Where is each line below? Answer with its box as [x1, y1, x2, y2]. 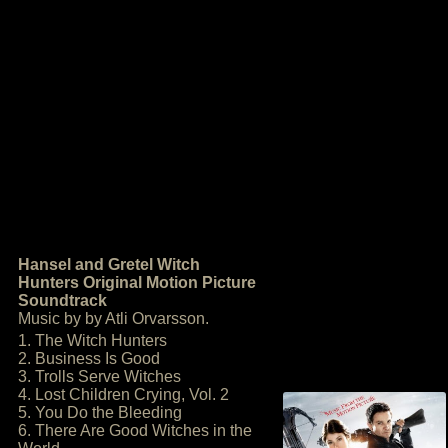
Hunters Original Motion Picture [18, 274, 256, 291]
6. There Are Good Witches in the [18, 422, 252, 439]
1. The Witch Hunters [18, 332, 167, 349]
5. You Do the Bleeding [18, 404, 182, 421]
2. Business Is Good [18, 350, 160, 367]
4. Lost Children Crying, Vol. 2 [18, 386, 229, 403]
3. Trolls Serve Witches [18, 368, 181, 385]
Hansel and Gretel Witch [18, 256, 200, 273]
